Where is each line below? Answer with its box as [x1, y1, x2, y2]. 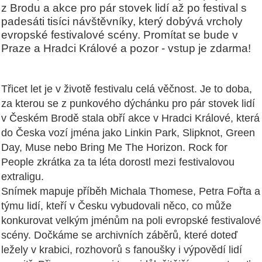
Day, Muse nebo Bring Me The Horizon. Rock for [1, 142, 227, 154]
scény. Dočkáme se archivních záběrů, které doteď [1, 229, 237, 242]
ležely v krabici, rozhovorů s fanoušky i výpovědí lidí [1, 244, 242, 256]
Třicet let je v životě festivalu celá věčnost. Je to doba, [1, 83, 252, 95]
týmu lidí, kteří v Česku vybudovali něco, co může [1, 200, 232, 212]
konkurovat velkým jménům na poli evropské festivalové [1, 215, 261, 227]
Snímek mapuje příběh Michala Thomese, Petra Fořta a [1, 185, 260, 198]
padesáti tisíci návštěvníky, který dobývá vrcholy [1, 15, 243, 28]
